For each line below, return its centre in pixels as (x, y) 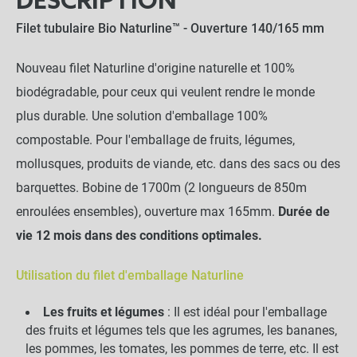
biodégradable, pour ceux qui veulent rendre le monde (165, 92)
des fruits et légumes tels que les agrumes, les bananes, (181, 330)
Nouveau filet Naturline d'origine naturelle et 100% (155, 68)
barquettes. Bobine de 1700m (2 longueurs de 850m (161, 188)
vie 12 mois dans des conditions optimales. (139, 235)
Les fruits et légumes (103, 312)
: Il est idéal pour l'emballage (245, 312)
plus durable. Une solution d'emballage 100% (142, 116)
